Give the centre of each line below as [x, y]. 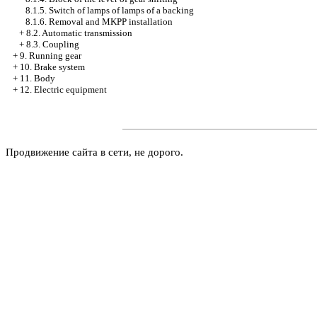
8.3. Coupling [53, 44]
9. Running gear [51, 56]
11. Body [38, 78]
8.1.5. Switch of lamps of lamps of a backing [110, 10]
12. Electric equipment [63, 90]
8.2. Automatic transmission [79, 33]
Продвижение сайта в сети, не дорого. [94, 152]
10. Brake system [52, 67]
